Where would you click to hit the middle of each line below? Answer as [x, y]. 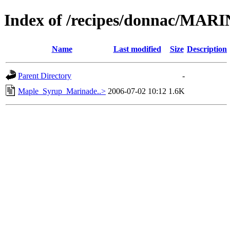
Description [207, 49]
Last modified [137, 49]
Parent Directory [45, 75]
